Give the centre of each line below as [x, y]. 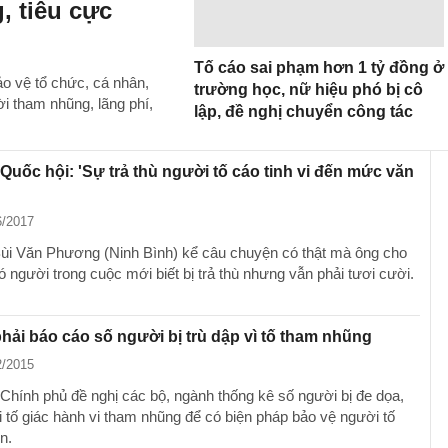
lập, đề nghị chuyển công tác [303, 111]
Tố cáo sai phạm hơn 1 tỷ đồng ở [319, 67]
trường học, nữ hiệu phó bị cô [308, 89]
